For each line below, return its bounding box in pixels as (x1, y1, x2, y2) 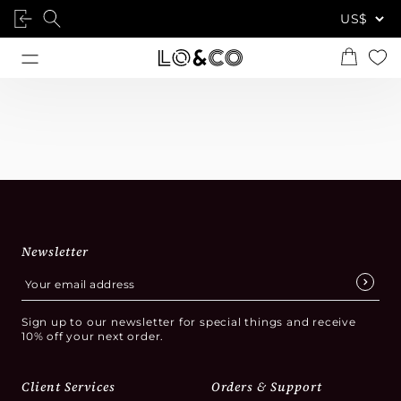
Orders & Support (211, 378, 322, 396)
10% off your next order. (21, 329, 165, 343)
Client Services (21, 378, 115, 396)
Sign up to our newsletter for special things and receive (21, 315, 356, 328)
